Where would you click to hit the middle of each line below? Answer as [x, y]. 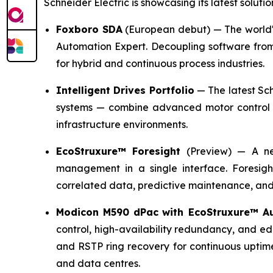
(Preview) [209, 151]
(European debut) [168, 29]
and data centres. [98, 263]
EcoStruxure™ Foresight [119, 151]
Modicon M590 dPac [108, 212]
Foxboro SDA [89, 29]
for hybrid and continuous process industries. [160, 63]
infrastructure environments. [122, 124]
